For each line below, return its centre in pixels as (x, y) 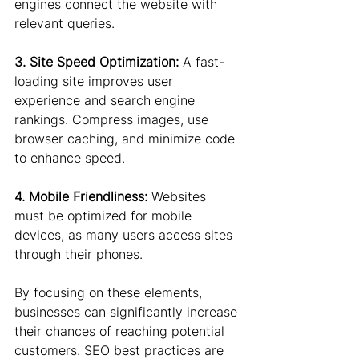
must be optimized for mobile (105, 216)
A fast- (204, 62)
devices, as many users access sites (125, 235)
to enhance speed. (70, 158)
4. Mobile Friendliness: (81, 196)
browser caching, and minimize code (127, 139)
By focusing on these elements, (110, 292)
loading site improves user (96, 81)
